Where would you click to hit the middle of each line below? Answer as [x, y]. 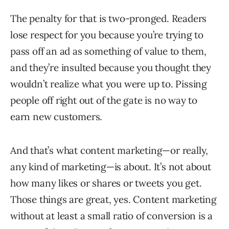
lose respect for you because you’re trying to [107, 35]
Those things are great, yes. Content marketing [113, 200]
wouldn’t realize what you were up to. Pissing [109, 84]
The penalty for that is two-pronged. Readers [109, 19]
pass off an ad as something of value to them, [108, 51]
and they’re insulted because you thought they [111, 68]
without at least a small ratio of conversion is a [112, 216]
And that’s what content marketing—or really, [109, 151]
